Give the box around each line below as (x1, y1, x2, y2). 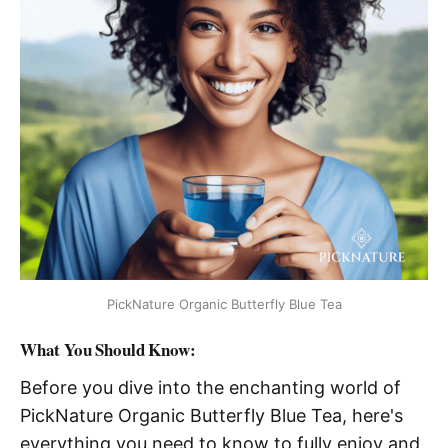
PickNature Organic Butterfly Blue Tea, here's (20, 404, 403, 426)
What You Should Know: (20, 336, 196, 362)
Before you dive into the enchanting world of (20, 376, 401, 398)
